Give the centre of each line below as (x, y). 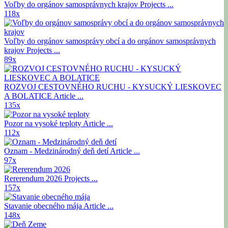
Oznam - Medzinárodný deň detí (57, 151)
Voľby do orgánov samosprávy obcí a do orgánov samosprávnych (110, 41)
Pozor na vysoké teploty (44, 123)
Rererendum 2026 (34, 178)
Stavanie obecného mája (44, 206)
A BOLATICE (29, 96)
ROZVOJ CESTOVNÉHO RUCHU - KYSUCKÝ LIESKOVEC (113, 87)
